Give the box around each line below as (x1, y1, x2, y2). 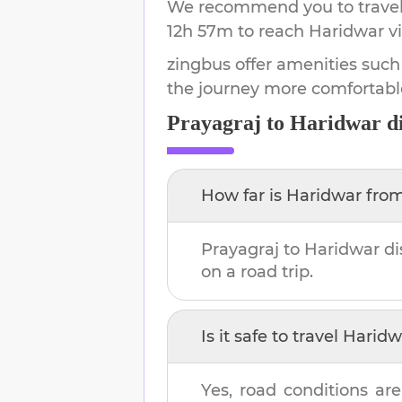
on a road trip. (201, 261, 313, 282)
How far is (201, 185, 286, 205)
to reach (233, 21, 309, 41)
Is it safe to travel (201, 326, 343, 346)
